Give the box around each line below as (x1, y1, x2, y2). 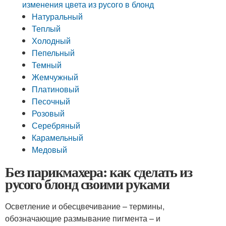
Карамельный (32, 132, 84, 143)
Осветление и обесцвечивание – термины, (5, 200, 164, 212)
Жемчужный (32, 71, 79, 83)
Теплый (32, 23, 61, 34)
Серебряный (32, 120, 81, 131)
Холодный (32, 35, 71, 46)
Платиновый (32, 83, 80, 95)
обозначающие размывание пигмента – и (5, 212, 160, 224)
